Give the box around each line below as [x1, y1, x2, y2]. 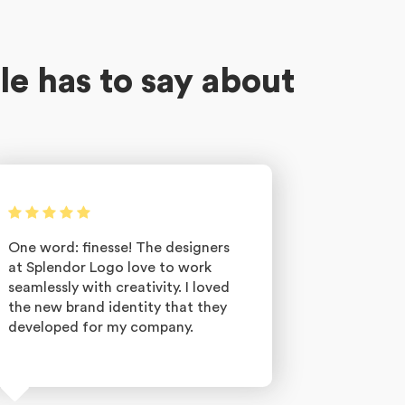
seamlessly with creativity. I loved [8, 280, 230, 295]
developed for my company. [8, 320, 193, 334]
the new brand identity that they [8, 300, 227, 315]
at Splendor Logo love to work [8, 260, 212, 275]
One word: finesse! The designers [8, 240, 230, 255]
